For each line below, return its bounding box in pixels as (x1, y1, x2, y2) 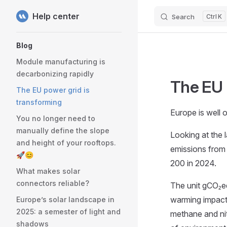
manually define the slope (16, 126, 109, 135)
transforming (16, 98, 62, 106)
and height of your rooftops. (16, 138, 116, 147)
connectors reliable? (16, 179, 89, 187)
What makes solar (16, 167, 80, 175)
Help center (32, 11, 80, 21)
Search (172, 13, 195, 21)
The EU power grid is (16, 86, 90, 94)
